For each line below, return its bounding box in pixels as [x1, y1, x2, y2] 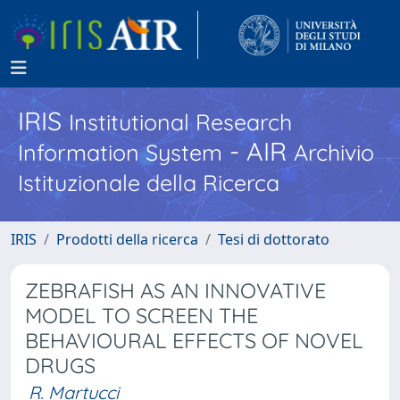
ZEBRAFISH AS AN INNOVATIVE [25, 278, 326, 304]
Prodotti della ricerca [56, 229, 198, 249]
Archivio [294, 138, 374, 166]
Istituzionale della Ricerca [18, 169, 279, 196]
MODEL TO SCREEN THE [25, 303, 258, 329]
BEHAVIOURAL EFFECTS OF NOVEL [25, 328, 363, 354]
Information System [18, 138, 222, 166]
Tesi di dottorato [218, 229, 329, 249]
